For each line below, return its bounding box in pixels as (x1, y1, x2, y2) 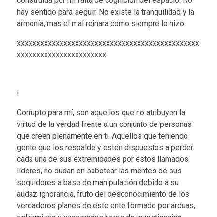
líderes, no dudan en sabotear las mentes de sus (17, 166, 182, 175)
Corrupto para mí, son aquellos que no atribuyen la (17, 108, 185, 117)
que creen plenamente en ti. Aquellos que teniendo (17, 131, 188, 140)
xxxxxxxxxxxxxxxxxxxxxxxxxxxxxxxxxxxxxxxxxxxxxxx (17, 38, 199, 47)
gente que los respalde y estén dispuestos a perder (17, 142, 193, 152)
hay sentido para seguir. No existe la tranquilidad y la (17, 7, 194, 16)
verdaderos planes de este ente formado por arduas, (17, 201, 195, 210)
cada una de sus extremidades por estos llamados (17, 154, 188, 164)
